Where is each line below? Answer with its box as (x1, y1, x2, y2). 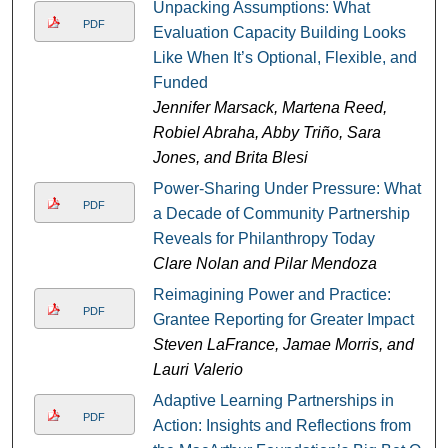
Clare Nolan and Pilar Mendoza (152, 255, 377, 273)
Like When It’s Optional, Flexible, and (152, 49, 417, 67)
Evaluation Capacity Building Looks (152, 24, 406, 42)
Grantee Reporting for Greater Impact (152, 311, 414, 329)
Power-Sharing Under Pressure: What (152, 180, 421, 198)
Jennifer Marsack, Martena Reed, (152, 99, 387, 117)
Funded (152, 74, 208, 92)
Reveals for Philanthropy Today (152, 230, 375, 248)
